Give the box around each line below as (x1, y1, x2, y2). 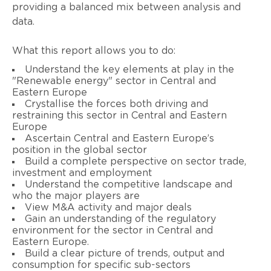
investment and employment (12, 168, 152, 178)
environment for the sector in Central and (12, 225, 213, 235)
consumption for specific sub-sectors (12, 260, 191, 270)
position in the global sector (12, 145, 147, 155)
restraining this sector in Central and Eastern (12, 110, 227, 120)
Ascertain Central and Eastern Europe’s (25, 133, 214, 143)
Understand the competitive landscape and (25, 179, 232, 189)
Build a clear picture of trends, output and (25, 248, 224, 258)
